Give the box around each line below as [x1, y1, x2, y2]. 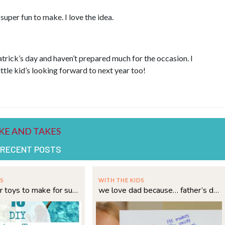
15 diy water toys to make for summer [72, 185, 78, 196]
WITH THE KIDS [98, 177, 144, 184]
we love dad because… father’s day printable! [213, 185, 219, 196]
